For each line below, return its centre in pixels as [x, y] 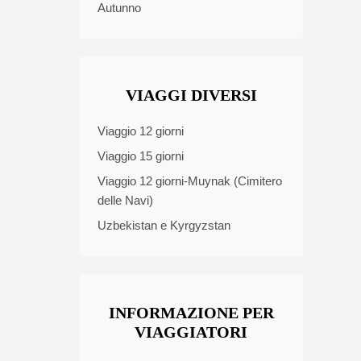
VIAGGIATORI [191, 332]
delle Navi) [125, 200]
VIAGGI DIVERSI [191, 95]
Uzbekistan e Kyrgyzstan [164, 226]
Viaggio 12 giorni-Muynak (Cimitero [190, 181]
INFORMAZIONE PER [191, 313]
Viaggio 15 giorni [141, 156]
